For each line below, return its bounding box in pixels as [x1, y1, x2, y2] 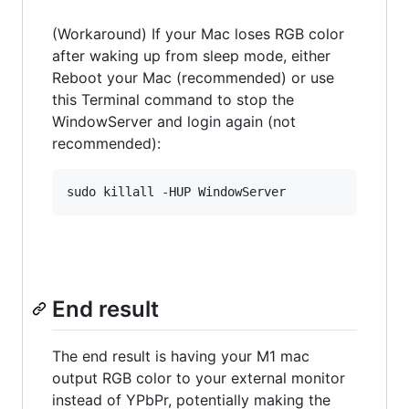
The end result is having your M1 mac [52, 347, 309, 366]
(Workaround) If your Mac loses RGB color [52, 25, 344, 44]
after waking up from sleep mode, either [52, 47, 330, 66]
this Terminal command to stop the [52, 90, 294, 110]
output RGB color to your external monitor [52, 369, 345, 388]
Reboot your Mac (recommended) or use [52, 68, 334, 88]
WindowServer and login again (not [52, 112, 296, 131]
